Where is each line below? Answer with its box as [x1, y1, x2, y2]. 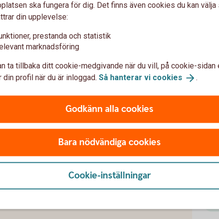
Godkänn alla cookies [66, 103, 153, 115]
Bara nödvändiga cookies [58, 136, 161, 149]
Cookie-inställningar [68, 169, 151, 182]
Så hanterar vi [99, 72, 153, 82]
